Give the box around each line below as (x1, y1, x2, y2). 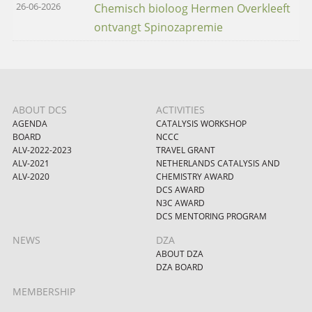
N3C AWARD (156, 198, 205, 208)
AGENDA (12, 118, 47, 129)
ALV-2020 (12, 171, 49, 182)
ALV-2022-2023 (12, 145, 72, 155)
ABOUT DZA (156, 249, 203, 260)
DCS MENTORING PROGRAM (156, 211, 267, 221)
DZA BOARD (156, 262, 203, 273)
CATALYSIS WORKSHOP (156, 118, 247, 129)
